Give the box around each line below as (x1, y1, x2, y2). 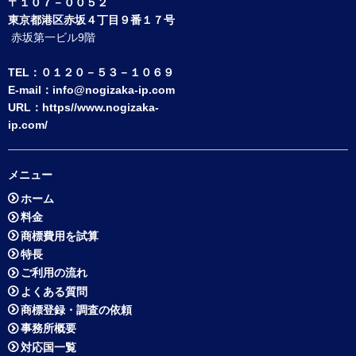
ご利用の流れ (21, 266, 88, 280)
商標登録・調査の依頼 (21, 304, 133, 317)
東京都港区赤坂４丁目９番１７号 (8, 14, 175, 27)
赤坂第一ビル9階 (11, 31, 95, 44)
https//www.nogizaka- (42, 101, 159, 114)
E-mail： (8, 83, 52, 97)
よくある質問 (21, 284, 88, 298)
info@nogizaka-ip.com (52, 83, 175, 97)
